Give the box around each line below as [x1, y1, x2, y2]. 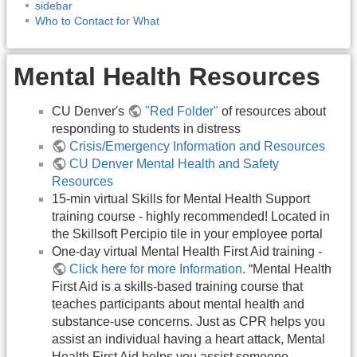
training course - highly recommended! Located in [52, 209, 330, 223]
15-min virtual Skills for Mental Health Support [52, 191, 310, 206]
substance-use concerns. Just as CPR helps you [52, 314, 325, 328]
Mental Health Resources [14, 61, 320, 91]
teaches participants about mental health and [52, 296, 304, 311]
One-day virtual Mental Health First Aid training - [52, 244, 322, 258]
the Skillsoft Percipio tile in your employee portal [52, 226, 323, 241]
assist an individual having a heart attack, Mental [52, 331, 325, 346]
